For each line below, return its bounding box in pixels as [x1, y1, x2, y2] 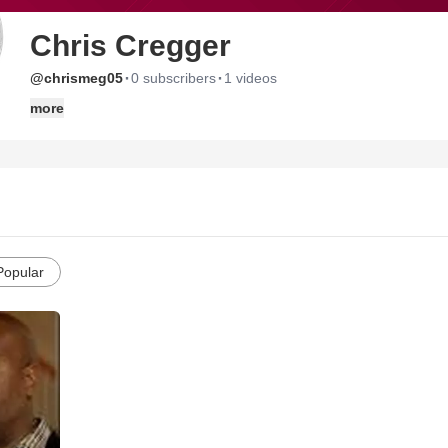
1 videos [224, 70, 277, 86]
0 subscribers [131, 70, 216, 86]
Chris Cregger [30, 29, 231, 62]
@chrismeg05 [30, 70, 123, 86]
